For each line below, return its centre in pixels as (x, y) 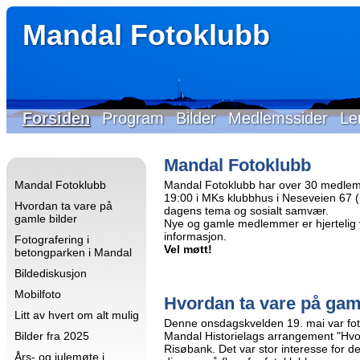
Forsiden (56, 118)
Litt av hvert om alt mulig (77, 315)
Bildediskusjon (51, 273)
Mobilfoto (38, 294)
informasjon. (195, 236)
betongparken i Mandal (73, 252)
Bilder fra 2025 (52, 336)
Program (133, 118)
